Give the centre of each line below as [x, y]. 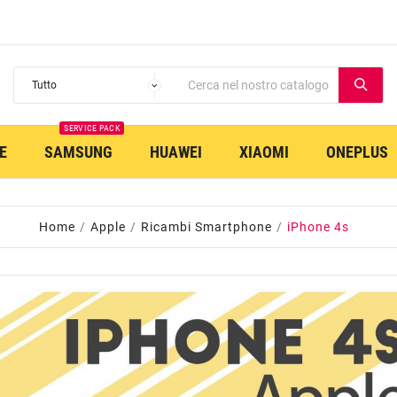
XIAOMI [264, 152]
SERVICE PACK [92, 128]
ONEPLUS [357, 152]
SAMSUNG [78, 152]
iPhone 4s [318, 227]
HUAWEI [176, 152]
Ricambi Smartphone [206, 227]
